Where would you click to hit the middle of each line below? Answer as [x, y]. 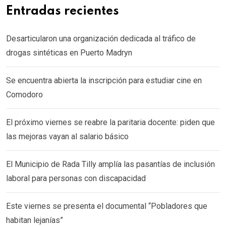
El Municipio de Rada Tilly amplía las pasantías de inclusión [110, 164]
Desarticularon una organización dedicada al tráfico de [101, 38]
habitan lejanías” [35, 220]
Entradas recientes [63, 11]
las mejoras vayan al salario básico [67, 136]
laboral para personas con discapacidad [76, 178]
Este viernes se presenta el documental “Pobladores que [107, 206]
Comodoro [24, 94]
